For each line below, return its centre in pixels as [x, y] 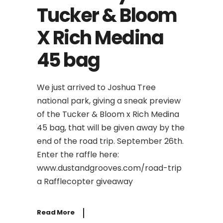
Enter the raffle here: [78, 154]
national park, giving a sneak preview [109, 101]
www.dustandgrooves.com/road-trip [109, 168]
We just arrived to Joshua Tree [96, 87]
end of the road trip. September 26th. [110, 141]
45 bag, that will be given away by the [111, 127]
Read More [56, 213]
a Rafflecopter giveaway [85, 181]
